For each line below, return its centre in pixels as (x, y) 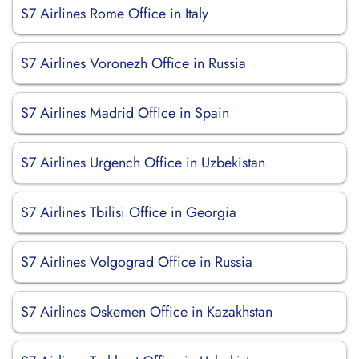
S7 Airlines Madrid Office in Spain (125, 113)
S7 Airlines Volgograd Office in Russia (137, 262)
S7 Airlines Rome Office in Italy (115, 14)
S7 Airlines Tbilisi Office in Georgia (129, 212)
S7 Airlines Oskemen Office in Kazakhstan (147, 312)
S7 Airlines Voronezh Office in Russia (133, 63)
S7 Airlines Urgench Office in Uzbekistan (143, 163)
